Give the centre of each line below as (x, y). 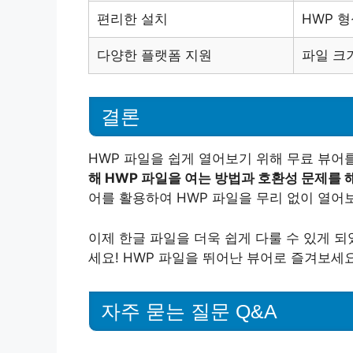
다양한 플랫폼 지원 (154, 55)
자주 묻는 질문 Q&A (189, 311)
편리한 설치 (132, 19)
